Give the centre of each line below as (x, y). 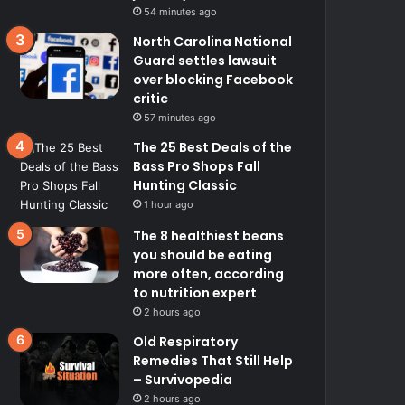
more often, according (209, 273)
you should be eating (203, 254)
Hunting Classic (185, 185)
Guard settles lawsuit (205, 60)
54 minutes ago (181, 11)
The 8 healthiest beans (209, 235)
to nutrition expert (195, 292)
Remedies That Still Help (213, 360)
